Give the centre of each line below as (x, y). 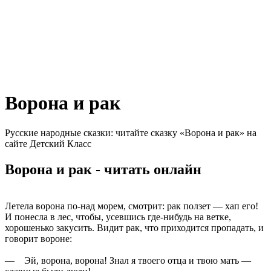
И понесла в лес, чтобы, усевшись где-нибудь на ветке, (118, 217)
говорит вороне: (38, 238)
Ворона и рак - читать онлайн (103, 169)
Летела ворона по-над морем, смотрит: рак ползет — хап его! (132, 206)
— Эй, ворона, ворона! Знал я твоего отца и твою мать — (128, 260)
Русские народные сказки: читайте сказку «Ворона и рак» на (131, 132)
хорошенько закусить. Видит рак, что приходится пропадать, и (134, 227)
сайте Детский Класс (48, 143)
